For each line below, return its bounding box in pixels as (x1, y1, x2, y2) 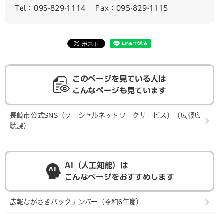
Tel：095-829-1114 (15, 5, 86, 12)
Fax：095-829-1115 (95, 5, 169, 12)
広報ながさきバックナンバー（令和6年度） (10, 198, 143, 206)
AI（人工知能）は (65, 161, 128, 169)
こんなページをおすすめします (65, 173, 174, 181)
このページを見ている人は (72, 75, 166, 83)
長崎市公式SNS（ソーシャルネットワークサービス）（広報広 (10, 111, 201, 119)
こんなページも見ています (72, 87, 166, 94)
